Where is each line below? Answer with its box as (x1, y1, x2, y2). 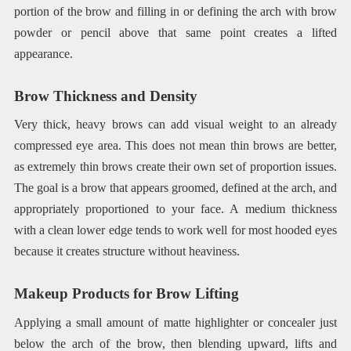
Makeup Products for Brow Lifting (13, 285, 239, 302)
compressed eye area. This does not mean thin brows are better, (13, 139, 338, 153)
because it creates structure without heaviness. (13, 244, 240, 259)
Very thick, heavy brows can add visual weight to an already (13, 118, 338, 132)
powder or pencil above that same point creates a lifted (13, 25, 338, 39)
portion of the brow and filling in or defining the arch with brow (13, 4, 338, 18)
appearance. (13, 46, 73, 60)
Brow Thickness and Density (13, 87, 197, 104)
